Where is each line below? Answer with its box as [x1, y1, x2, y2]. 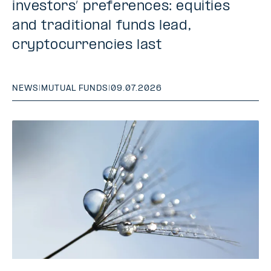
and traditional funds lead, [12, 18, 192, 33]
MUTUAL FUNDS [41, 83, 109, 93]
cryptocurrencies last [12, 38, 162, 53]
